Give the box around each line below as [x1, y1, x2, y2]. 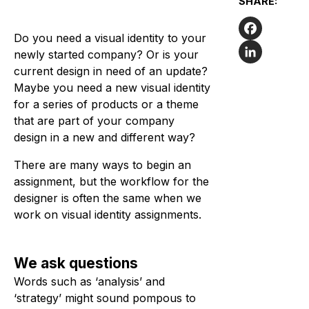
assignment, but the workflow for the [14, 175, 209, 188]
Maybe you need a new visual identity [14, 81, 210, 94]
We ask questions [14, 254, 138, 272]
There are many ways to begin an [14, 158, 191, 172]
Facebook [239, 41, 292, 56]
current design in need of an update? [14, 64, 208, 78]
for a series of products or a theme [14, 97, 199, 111]
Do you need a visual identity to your [14, 31, 206, 45]
